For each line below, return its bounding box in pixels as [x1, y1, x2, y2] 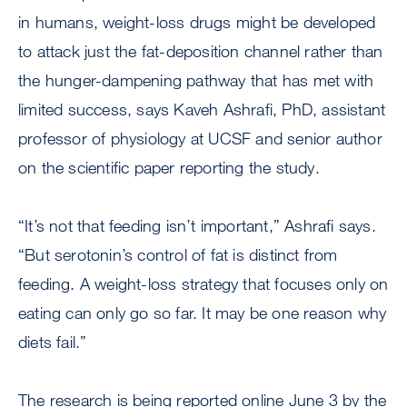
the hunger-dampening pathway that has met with [18, 70, 374, 91]
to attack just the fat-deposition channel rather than [18, 41, 383, 62]
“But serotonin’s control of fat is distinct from [18, 244, 338, 265]
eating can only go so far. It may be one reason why [18, 303, 387, 323]
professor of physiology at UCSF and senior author [18, 128, 382, 149]
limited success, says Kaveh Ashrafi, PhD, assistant [18, 99, 386, 120]
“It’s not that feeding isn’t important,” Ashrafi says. [18, 215, 376, 236]
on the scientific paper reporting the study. [18, 157, 320, 178]
